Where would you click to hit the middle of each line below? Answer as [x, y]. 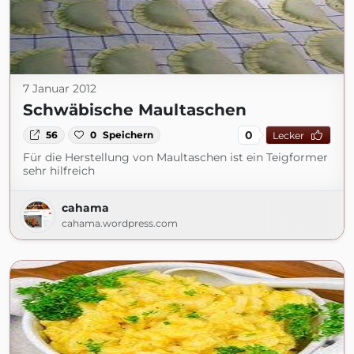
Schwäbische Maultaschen [135, 110]
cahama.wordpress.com [120, 223]
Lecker [288, 135]
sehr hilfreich [59, 171]
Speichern [128, 135]
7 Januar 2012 [60, 88]
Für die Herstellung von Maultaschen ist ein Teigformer [175, 157]
